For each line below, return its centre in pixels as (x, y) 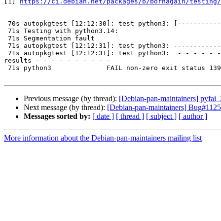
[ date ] (103, 116)
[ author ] (193, 116)
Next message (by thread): (65, 108)
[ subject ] (161, 116)
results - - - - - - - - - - (57, 61)
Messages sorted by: (57, 116)
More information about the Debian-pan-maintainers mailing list (103, 138)
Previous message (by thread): (71, 99)
